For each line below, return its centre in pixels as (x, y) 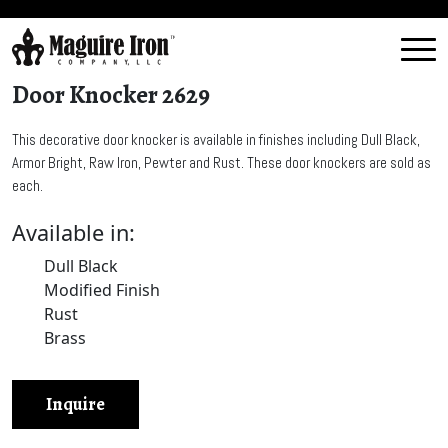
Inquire (75, 404)
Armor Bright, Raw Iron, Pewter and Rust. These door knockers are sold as (221, 162)
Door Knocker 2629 (111, 95)
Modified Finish (102, 290)
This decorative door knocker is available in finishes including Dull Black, (216, 139)
